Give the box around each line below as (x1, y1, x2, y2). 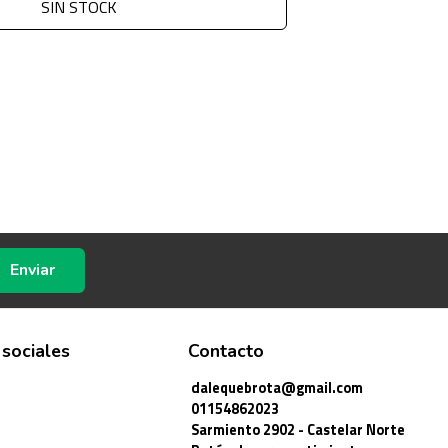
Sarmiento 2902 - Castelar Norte (191, 419, 405, 442)
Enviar (9, 259, 55, 282)
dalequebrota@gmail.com (191, 377, 363, 400)
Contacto (188, 339, 264, 364)
